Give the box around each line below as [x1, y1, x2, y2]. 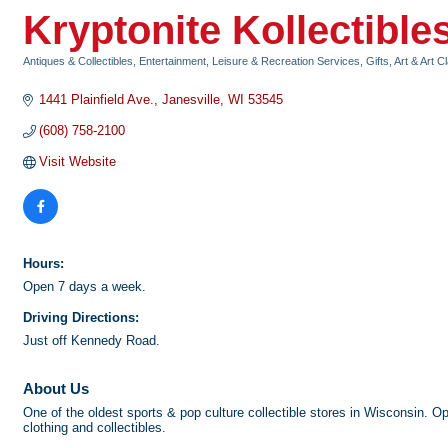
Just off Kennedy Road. [23, 333, 160, 348]
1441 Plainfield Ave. [39, 92, 155, 107]
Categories [22, 69, 79, 81]
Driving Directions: [23, 310, 139, 325]
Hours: [23, 256, 64, 271]
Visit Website [39, 154, 117, 169]
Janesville [162, 92, 221, 107]
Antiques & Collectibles [23, 55, 133, 67]
